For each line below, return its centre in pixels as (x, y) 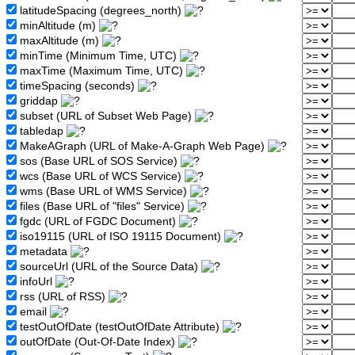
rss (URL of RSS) (63, 297)
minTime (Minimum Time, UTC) (98, 56)
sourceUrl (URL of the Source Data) (109, 267)
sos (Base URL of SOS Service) (99, 162)
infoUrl (36, 282)
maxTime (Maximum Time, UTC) (101, 71)
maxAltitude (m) (59, 41)
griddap (39, 101)
